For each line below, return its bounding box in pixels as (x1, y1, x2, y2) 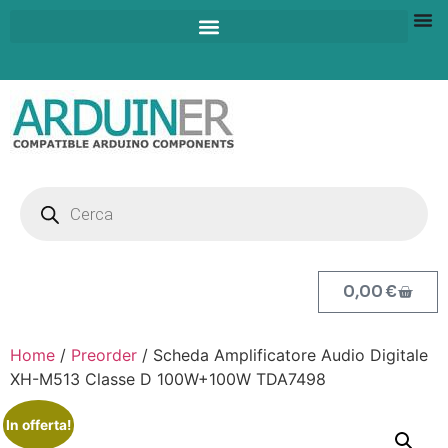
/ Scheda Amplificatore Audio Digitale (137, 345, 428, 365)
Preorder (71, 345, 137, 365)
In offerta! (5, 416, 71, 433)
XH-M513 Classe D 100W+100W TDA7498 (10, 369, 326, 389)
